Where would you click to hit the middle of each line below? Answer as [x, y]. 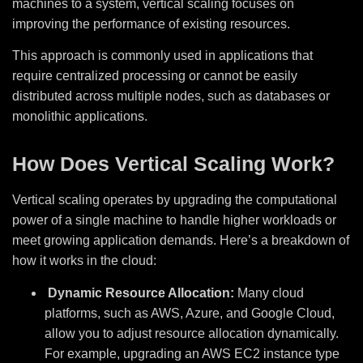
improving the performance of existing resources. [151, 24]
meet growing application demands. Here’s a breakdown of [181, 241]
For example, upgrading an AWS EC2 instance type [192, 353]
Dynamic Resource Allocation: [141, 293]
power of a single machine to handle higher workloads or [174, 220]
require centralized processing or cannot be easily [155, 76]
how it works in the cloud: [84, 261]
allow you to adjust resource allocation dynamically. [192, 333]
